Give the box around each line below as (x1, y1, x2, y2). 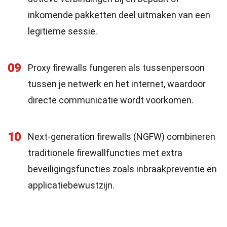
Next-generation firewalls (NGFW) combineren (28, 131, 215, 142)
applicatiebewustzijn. (28, 180, 115, 191)
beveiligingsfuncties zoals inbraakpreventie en (28, 164, 217, 174)
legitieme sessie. (28, 26, 97, 36)
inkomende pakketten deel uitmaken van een (28, 10, 210, 20)
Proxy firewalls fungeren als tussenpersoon (28, 62, 205, 73)
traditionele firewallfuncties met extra (28, 147, 182, 158)
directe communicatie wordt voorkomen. (28, 95, 194, 105)
